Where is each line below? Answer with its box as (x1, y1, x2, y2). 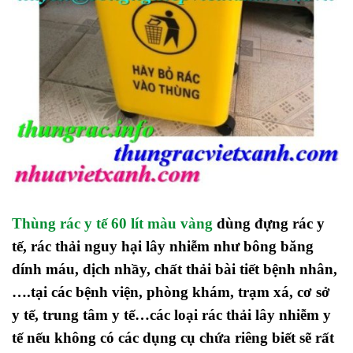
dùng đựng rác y (217, 215, 325, 232)
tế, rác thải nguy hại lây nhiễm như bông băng (12, 238, 314, 255)
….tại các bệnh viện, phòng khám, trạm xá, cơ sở (12, 284, 330, 301)
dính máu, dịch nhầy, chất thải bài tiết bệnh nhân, (12, 261, 337, 278)
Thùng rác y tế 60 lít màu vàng (12, 215, 213, 232)
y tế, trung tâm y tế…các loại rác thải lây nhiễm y (12, 307, 331, 324)
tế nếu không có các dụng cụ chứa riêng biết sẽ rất (12, 329, 334, 347)
